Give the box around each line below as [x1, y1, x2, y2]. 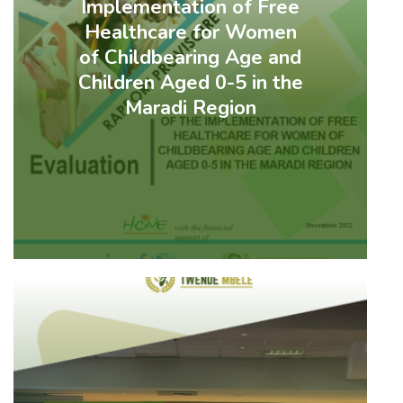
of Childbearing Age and [79, 44, 302, 72]
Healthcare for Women [84, 19, 297, 47]
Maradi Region [124, 94, 256, 122]
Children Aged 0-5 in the [77, 69, 303, 97]
